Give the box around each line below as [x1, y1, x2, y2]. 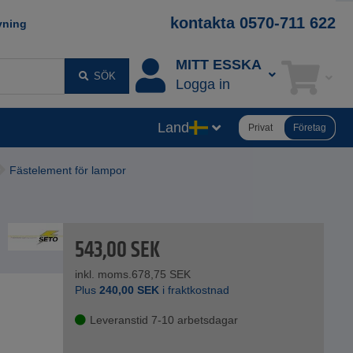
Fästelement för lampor [9, 164, 126, 177]
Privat [248, 121, 273, 133]
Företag [293, 121, 326, 133]
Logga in [175, 76, 230, 93]
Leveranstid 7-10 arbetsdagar [90, 314, 239, 327]
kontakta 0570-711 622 [170, 14, 336, 32]
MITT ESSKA [175, 57, 262, 73]
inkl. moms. [75, 268, 132, 281]
